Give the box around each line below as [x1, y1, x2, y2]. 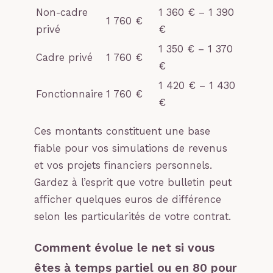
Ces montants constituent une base [34, 126, 210, 138]
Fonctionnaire [36, 88, 103, 100]
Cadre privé [36, 51, 93, 63]
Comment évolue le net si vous [34, 240, 214, 255]
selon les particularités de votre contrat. [34, 211, 231, 223]
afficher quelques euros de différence [34, 194, 221, 206]
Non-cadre [36, 6, 88, 18]
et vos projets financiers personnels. [34, 160, 212, 172]
